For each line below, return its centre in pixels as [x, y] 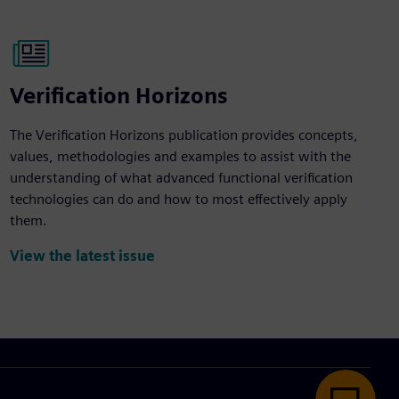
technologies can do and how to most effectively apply [178, 199]
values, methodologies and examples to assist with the [180, 156]
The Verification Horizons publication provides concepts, [183, 135]
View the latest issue [82, 256]
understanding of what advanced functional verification [181, 178]
